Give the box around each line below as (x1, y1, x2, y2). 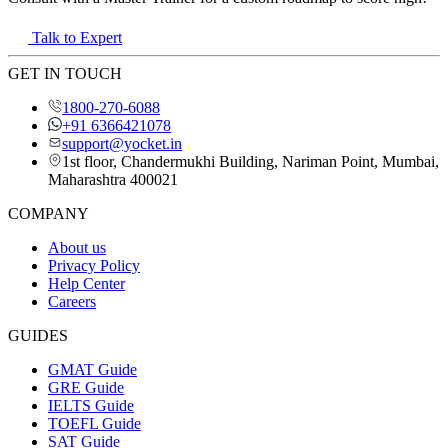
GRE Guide (48, 378, 124, 396)
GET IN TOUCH (8, 64, 122, 82)
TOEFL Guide (48, 414, 141, 432)
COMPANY (8, 204, 89, 222)
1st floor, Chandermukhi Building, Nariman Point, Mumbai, (62, 152, 439, 170)
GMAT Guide (48, 360, 137, 378)
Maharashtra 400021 (48, 170, 178, 188)
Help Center (48, 274, 125, 292)
